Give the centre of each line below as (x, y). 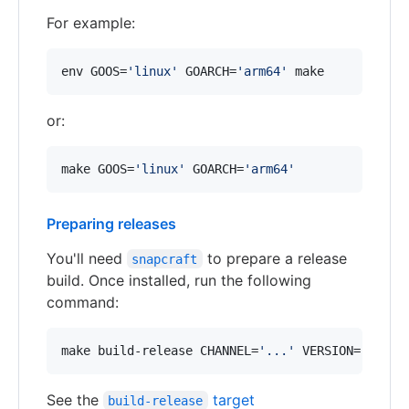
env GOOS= (94, 71)
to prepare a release (277, 258)
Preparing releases (111, 223)
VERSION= (328, 350)
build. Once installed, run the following (179, 280)
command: (83, 302)
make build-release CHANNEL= (160, 350)
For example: (91, 22)
